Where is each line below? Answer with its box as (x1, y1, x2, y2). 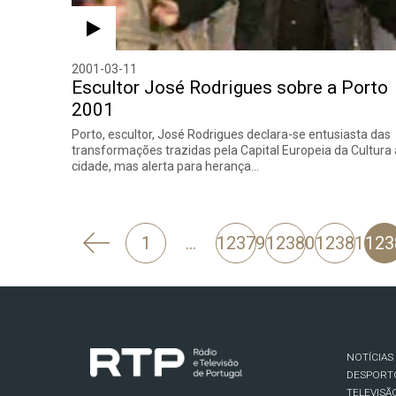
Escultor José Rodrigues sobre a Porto (72, 76, 389, 98)
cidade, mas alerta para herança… (72, 158, 260, 173)
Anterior (95, 270, 160, 292)
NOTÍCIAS (346, 350, 393, 363)
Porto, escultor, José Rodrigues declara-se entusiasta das (72, 126, 392, 141)
